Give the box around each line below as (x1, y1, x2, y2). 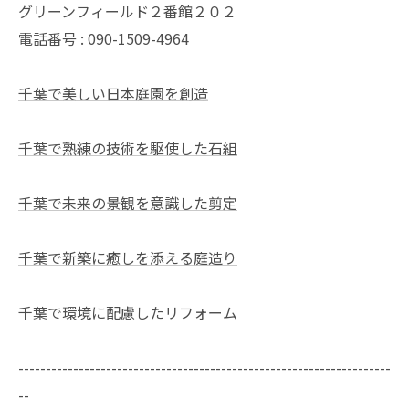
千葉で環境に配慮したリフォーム (18, 301, 237, 323)
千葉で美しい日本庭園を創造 (18, 82, 208, 104)
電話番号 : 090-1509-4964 (18, 27, 189, 49)
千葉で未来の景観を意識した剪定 (18, 192, 237, 214)
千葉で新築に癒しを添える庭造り (18, 246, 237, 268)
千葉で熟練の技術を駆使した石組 (18, 137, 237, 159)
